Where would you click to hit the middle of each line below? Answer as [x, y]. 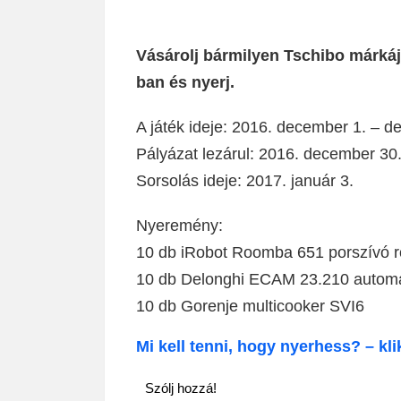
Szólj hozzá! [181, 388]
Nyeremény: [179, 225]
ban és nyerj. [185, 82]
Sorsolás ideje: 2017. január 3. [245, 180]
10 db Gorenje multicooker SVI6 [250, 306]
